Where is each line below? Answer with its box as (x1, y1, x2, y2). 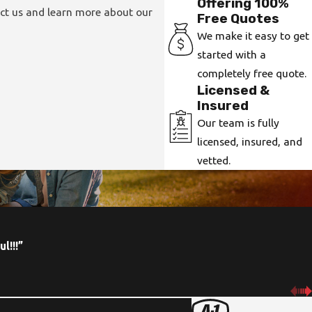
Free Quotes (197, 10, 280, 27)
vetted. (197, 154, 231, 167)
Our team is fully (197, 116, 280, 130)
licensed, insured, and (197, 135, 303, 148)
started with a (197, 48, 267, 61)
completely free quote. (197, 67, 307, 80)
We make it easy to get (197, 29, 310, 42)
